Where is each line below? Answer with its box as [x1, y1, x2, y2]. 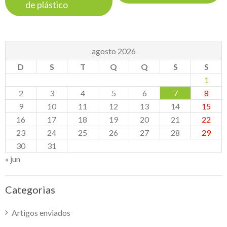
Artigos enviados [12, 207, 70, 217]
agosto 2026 [91, 46, 136, 56]
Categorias [5, 183, 55, 196]
